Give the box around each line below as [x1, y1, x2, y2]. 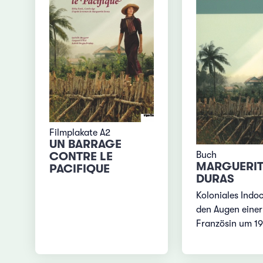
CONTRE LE [49, 149, 113, 163]
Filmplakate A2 [49, 127, 111, 138]
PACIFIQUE [49, 161, 110, 176]
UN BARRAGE [49, 137, 122, 151]
